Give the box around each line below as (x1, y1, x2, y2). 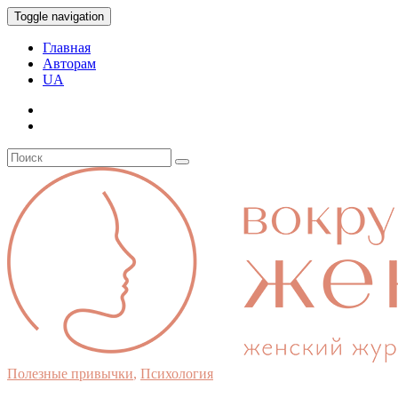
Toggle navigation (14, 10, 104, 23)
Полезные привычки (7, 366, 133, 381)
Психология (140, 366, 213, 381)
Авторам (43, 56, 96, 71)
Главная (43, 40, 91, 55)
